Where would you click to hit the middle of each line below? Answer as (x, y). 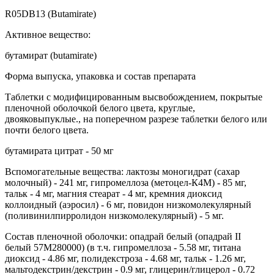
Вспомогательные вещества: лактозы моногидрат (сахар (122, 171)
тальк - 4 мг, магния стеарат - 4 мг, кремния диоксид (113, 193)
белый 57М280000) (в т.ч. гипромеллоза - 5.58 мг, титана (123, 247)
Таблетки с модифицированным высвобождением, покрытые (134, 97)
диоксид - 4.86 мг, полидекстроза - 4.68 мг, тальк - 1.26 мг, (125, 258)
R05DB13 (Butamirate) (50, 13)
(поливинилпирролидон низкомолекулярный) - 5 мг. (114, 215)
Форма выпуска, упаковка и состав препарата (100, 76)
